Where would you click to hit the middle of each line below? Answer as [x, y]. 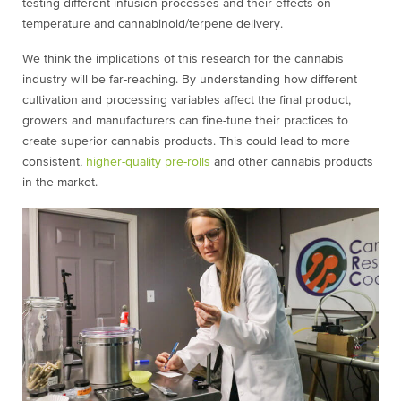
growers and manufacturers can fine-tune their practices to [185, 120]
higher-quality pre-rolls [148, 162]
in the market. [64, 182]
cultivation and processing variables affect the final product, [187, 100]
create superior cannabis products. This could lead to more [186, 141]
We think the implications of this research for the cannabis [183, 59]
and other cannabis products [292, 162]
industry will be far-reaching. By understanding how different [190, 79]
